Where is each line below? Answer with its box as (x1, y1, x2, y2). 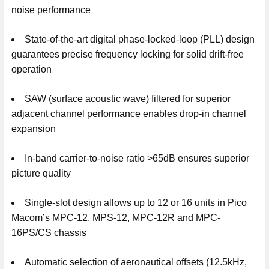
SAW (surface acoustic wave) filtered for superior (25, 93, 231, 104)
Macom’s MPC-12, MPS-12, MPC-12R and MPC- (11, 212, 220, 223)
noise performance (11, 4, 91, 15)
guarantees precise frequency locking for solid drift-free (11, 49, 244, 59)
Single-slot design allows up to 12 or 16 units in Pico (25, 197, 247, 208)
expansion (11, 123, 56, 134)
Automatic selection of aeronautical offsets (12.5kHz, (25, 256, 247, 267)
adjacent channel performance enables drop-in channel (11, 108, 246, 119)
